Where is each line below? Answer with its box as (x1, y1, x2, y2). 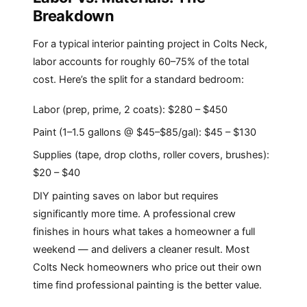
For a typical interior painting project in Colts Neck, (33, 37, 267, 50)
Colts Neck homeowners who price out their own (33, 260, 262, 273)
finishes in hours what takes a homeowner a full (33, 225, 255, 238)
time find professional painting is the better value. (33, 278, 262, 291)
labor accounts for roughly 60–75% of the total (33, 55, 249, 68)
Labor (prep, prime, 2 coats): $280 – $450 (33, 103, 228, 116)
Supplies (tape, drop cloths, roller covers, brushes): (33, 149, 269, 162)
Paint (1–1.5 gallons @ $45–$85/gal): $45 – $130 (33, 126, 256, 139)
